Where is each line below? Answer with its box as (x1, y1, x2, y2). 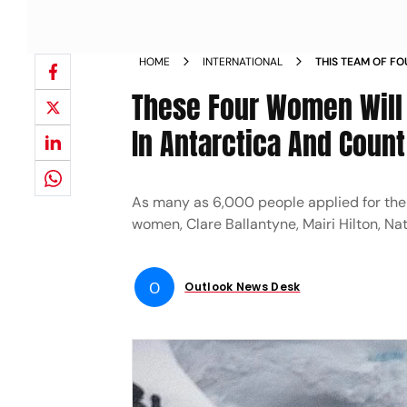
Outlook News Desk (184, 279, 301, 294)
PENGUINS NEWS (315, 87, 404, 102)
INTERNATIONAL (203, 55, 283, 69)
